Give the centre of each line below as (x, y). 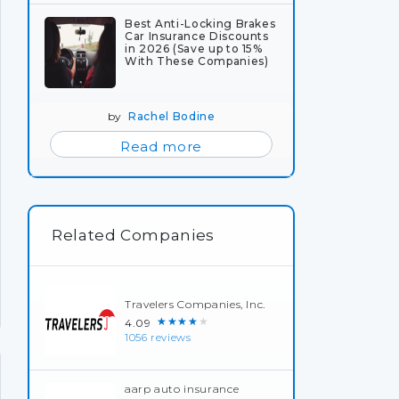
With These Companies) (197, 61)
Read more (161, 146)
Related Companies (133, 235)
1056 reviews (158, 338)
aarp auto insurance (182, 389)
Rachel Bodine (172, 116)
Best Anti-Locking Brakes (200, 23)
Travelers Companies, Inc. (195, 304)
